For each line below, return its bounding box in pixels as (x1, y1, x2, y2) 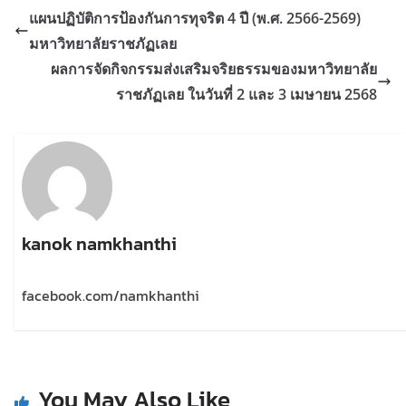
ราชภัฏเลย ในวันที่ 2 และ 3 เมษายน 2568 (116, 83, 377, 104)
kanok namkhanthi (22, 229, 178, 257)
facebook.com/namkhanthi (22, 284, 200, 306)
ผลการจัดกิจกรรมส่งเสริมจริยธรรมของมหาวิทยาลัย (51, 58, 377, 79)
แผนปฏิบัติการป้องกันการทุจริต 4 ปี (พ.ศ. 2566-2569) (29, 7, 361, 28)
